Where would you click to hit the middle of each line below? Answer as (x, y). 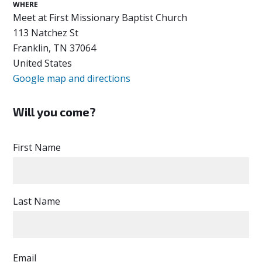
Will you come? (55, 112)
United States (43, 63)
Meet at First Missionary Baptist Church (100, 18)
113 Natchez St (46, 33)
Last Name (37, 201)
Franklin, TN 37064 (55, 48)
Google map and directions (72, 79)
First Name (37, 148)
